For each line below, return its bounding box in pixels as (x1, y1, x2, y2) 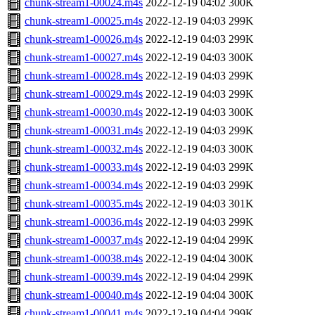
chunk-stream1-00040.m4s (25, 289, 143, 302)
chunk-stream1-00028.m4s (25, 70, 143, 82)
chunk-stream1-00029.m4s (25, 88, 143, 101)
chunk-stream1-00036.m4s (25, 216, 143, 229)
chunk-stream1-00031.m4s (25, 124, 143, 137)
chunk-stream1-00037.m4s (25, 234, 143, 247)
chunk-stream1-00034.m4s (25, 179, 143, 192)
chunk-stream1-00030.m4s (25, 106, 143, 119)
